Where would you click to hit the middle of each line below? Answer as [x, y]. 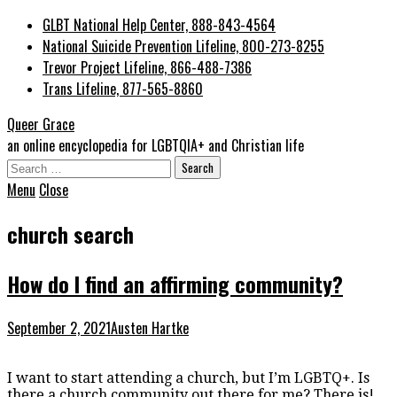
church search [70, 234]
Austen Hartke [150, 327]
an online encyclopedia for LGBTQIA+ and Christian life [156, 145]
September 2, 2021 [59, 327]
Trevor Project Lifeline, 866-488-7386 [147, 67]
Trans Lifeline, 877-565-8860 [123, 89]
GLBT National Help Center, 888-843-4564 [159, 25]
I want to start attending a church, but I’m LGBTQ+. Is [188, 378]
